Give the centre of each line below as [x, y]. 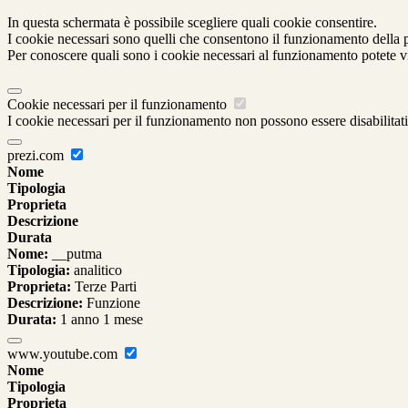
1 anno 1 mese [100, 320]
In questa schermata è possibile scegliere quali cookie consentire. [192, 23]
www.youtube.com [64, 354]
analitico [96, 270]
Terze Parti [104, 287]
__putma [75, 254]
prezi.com [37, 156]
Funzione [112, 303]
